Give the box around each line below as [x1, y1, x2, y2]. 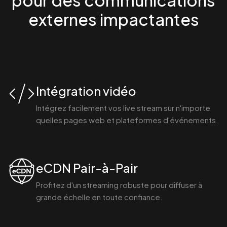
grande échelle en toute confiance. [36, 192, 163, 202]
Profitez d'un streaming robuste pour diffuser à [36, 179, 202, 190]
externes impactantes [28, 9, 199, 29]
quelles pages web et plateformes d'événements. [36, 115, 218, 125]
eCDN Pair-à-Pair [36, 160, 138, 175]
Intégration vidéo [36, 83, 136, 98]
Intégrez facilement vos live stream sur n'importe [36, 102, 210, 112]
